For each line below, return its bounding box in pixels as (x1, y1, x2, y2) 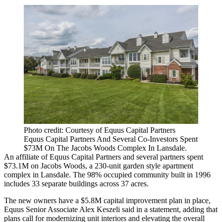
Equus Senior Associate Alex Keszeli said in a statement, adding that (4, 205, 218, 214)
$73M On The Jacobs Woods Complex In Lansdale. (24, 144, 187, 153)
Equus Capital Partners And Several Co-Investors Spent (24, 135, 198, 144)
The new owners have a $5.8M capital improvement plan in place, (4, 196, 211, 205)
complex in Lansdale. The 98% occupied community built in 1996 (4, 170, 211, 179)
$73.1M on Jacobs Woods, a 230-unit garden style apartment (4, 162, 193, 170)
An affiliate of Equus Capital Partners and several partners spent (4, 153, 203, 162)
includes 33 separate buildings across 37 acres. (4, 179, 149, 188)
